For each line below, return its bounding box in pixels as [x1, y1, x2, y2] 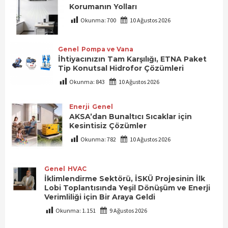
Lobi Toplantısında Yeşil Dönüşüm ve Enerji [44, 183, 211, 192]
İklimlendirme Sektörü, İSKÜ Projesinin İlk [44, 174, 206, 183]
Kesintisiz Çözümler [69, 121, 147, 131]
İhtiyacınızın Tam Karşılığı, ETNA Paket [58, 54, 207, 64]
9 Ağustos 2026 [108, 206, 148, 214]
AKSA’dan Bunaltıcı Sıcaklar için [69, 112, 192, 122]
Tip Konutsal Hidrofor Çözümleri [58, 64, 184, 73]
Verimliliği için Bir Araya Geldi [44, 192, 156, 202]
